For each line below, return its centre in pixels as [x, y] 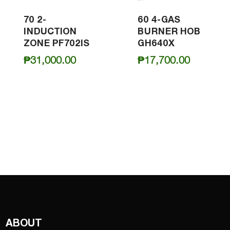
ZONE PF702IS [57, 43]
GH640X [156, 43]
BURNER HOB [169, 31]
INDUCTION [50, 31]
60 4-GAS [159, 20]
